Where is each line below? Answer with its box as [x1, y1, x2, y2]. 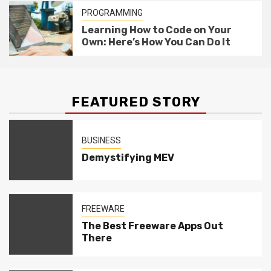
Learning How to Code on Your [81, 24, 232, 36]
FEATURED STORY [71, 93, 200, 110]
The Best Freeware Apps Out [81, 220, 223, 232]
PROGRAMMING [81, 7, 143, 18]
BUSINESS [81, 135, 121, 145]
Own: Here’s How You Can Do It [81, 36, 230, 48]
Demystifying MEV [81, 151, 174, 163]
